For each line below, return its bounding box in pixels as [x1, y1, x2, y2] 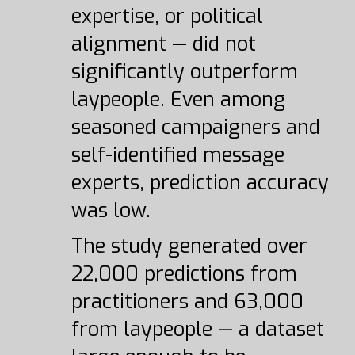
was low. [71, 197, 151, 223]
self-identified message [71, 142, 284, 168]
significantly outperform [71, 59, 298, 85]
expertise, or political [71, 3, 263, 29]
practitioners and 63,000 [71, 288, 303, 315]
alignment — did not [71, 31, 256, 57]
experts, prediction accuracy [71, 170, 329, 196]
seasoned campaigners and [71, 114, 320, 140]
